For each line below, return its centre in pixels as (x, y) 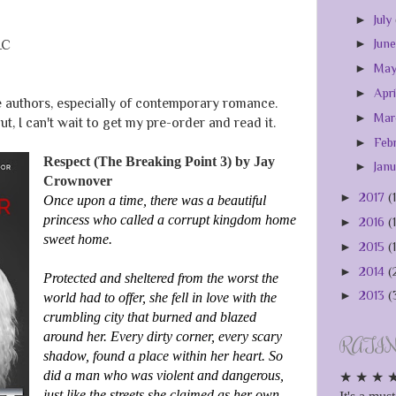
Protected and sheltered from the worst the (160, 278)
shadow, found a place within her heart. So (163, 356)
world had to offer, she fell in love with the (160, 298)
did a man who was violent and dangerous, (163, 376)
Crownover (77, 181)
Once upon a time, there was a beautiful (154, 201)
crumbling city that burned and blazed (149, 317)
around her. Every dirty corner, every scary (162, 337)
